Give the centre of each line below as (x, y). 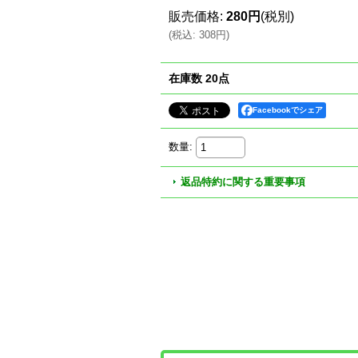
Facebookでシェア (288, 110)
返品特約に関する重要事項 (243, 182)
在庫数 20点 (199, 78)
